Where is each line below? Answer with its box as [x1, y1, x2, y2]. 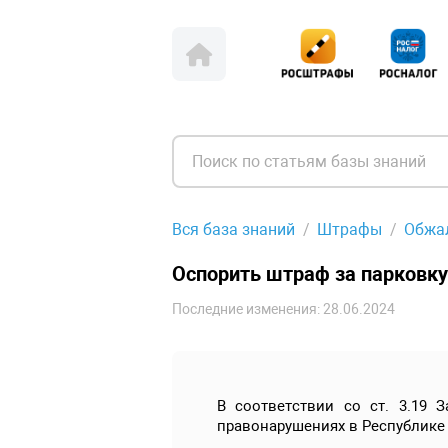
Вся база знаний [172, 219, 295, 239]
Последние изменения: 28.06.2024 [172, 300, 395, 318]
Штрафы [317, 219, 382, 239]
